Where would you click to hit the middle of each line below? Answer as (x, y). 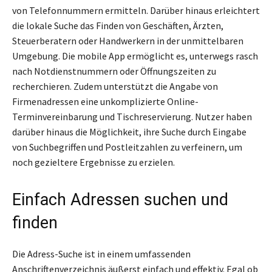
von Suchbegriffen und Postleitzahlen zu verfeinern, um (127, 147)
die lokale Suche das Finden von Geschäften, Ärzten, (118, 26)
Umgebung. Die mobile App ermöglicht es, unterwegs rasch (135, 56)
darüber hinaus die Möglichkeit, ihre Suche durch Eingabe (129, 132)
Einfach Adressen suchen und (120, 200)
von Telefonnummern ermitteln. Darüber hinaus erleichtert (136, 11)
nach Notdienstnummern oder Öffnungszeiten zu (114, 71)
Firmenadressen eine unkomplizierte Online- (105, 102)
